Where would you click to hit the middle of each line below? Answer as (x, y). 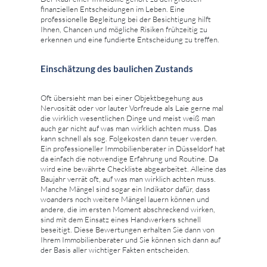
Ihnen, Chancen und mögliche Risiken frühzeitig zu (124, 29)
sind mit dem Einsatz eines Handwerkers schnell (121, 219)
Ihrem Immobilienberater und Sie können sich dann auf (131, 239)
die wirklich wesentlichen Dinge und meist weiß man (128, 118)
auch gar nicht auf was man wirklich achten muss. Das (129, 128)
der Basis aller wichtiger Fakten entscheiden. (115, 249)
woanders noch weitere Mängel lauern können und (125, 199)
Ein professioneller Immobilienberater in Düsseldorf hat (133, 148)
